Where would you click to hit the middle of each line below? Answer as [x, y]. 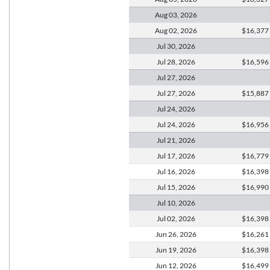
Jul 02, [167, 218]
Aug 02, [167, 30]
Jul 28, [167, 61]
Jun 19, [167, 250]
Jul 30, [167, 46]
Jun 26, [167, 234]
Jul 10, [167, 202]
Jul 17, [167, 155]
